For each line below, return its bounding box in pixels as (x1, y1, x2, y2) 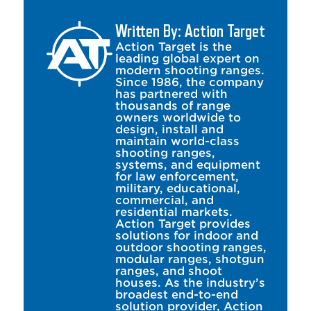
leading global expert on (115, 52, 260, 66)
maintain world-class (115, 135, 239, 149)
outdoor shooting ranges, (115, 241, 267, 255)
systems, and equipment (115, 158, 260, 172)
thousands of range (115, 99, 230, 113)
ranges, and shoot (115, 264, 222, 278)
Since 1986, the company (115, 76, 264, 90)
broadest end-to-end (115, 288, 238, 302)
